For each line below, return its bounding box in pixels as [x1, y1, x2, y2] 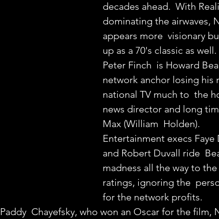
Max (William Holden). [103, 118, 200, 130]
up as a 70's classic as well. [103, 44, 217, 56]
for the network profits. [103, 191, 202, 203]
